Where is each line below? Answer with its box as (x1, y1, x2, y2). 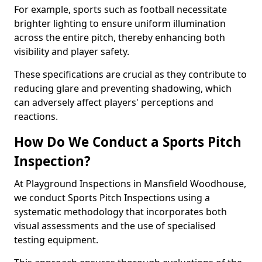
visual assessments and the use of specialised (14, 219, 216, 232)
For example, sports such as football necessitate (14, 3, 227, 16)
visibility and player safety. (14, 45, 129, 58)
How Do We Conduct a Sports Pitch (14, 133, 242, 151)
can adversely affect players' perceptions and (14, 96, 213, 109)
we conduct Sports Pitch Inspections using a (14, 191, 210, 204)
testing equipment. (14, 233, 101, 246)
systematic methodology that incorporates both (14, 205, 227, 218)
